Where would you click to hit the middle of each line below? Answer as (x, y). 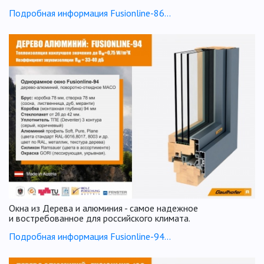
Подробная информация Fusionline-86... (90, 13)
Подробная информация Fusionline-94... (90, 236)
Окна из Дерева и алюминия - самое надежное (103, 208)
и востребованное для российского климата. (100, 218)
